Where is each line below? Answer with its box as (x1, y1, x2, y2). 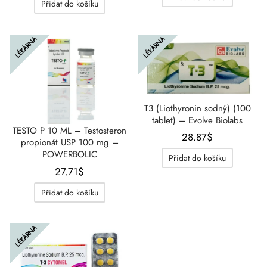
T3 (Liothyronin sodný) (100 (144, 101, 251, 115)
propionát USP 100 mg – (20, 136, 119, 150)
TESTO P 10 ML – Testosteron (13, 124, 127, 138)
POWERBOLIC (42, 148, 97, 162)
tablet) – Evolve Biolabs (152, 113, 243, 127)
